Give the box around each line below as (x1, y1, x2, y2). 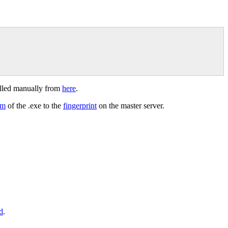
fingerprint (63, 101, 97, 110)
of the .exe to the (6, 101, 63, 110)
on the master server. (97, 101, 164, 110)
